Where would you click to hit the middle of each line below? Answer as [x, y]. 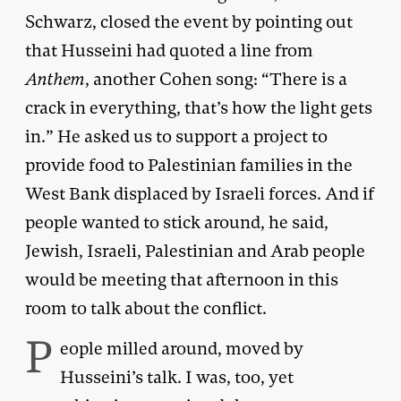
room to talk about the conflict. [146, 308]
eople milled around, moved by [182, 348]
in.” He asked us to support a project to [176, 136]
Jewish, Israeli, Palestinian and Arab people [195, 251]
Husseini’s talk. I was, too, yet [177, 377]
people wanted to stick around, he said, [177, 222]
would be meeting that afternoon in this [182, 279]
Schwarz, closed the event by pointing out [189, 21]
